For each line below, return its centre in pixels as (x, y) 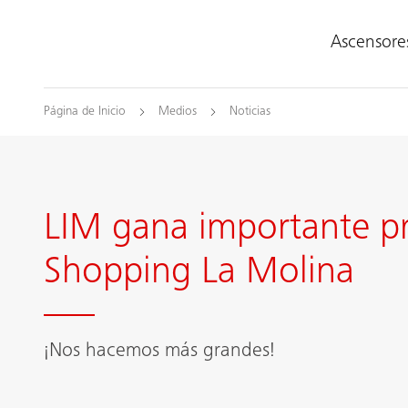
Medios (178, 112)
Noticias (250, 112)
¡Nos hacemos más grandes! (159, 352)
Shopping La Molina (199, 274)
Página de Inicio (85, 112)
